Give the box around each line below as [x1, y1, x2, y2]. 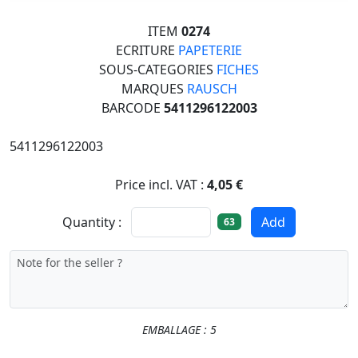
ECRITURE [116, 41, 178, 59]
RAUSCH [186, 79, 237, 97]
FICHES [217, 60, 259, 78]
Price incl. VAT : [115, 175, 207, 193]
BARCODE [101, 98, 164, 117]
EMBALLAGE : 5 [141, 321, 217, 337]
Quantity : [62, 213, 122, 231]
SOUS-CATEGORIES [99, 60, 217, 78]
